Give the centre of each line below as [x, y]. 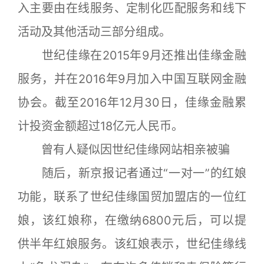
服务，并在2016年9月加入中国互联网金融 [132, 79]
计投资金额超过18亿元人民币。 [100, 126]
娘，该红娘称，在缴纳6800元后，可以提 [132, 221]
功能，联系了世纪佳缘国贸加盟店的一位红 [132, 197]
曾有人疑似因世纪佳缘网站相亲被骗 [124, 150]
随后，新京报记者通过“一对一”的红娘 [132, 174]
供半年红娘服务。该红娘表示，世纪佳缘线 [132, 244]
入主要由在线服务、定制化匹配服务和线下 [132, 9]
